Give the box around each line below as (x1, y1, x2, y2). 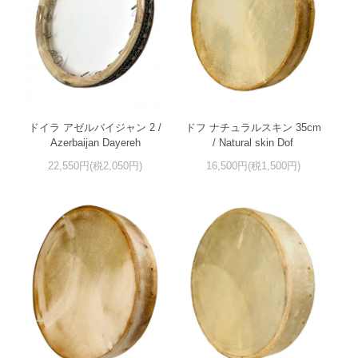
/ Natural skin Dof (213, 136, 294, 149)
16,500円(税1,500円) (205, 159, 300, 172)
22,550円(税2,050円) (48, 159, 143, 172)
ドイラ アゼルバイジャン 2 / (29, 121, 162, 133)
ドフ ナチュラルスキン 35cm (185, 121, 321, 133)
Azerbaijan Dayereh (50, 136, 141, 149)
